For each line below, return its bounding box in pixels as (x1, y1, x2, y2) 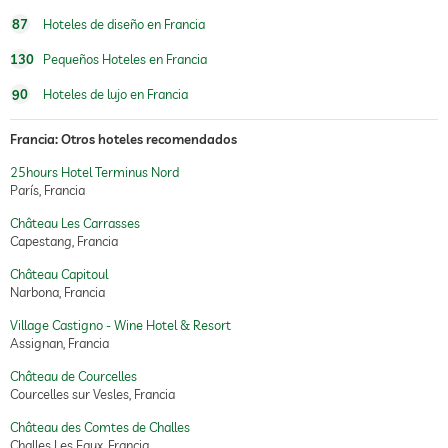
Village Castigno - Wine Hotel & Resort (10, 317, 231, 333)
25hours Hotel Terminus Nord (10, 164, 179, 180)
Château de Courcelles (10, 368, 137, 384)
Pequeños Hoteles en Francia (40, 51, 207, 67)
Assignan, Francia (10, 335, 109, 351)
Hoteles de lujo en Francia (40, 86, 188, 102)
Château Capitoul (10, 266, 108, 282)
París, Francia (10, 182, 85, 198)
